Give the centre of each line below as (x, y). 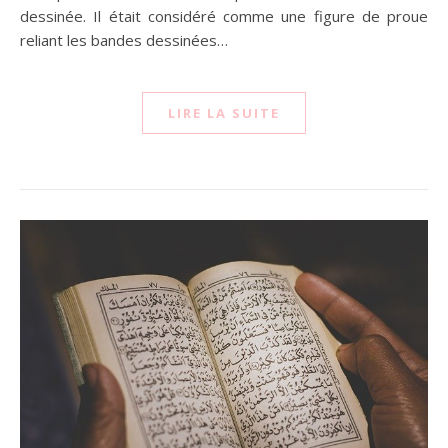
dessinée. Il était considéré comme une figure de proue (224, 16)
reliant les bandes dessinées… (124, 40)
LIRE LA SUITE (224, 113)
